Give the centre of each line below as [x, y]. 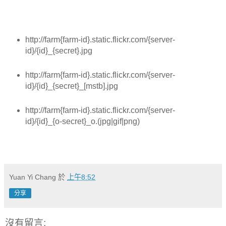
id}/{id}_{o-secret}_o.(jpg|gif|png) [82, 121]
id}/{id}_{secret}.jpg [59, 50]
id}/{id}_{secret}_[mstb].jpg [71, 86]
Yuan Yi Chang [33, 177]
